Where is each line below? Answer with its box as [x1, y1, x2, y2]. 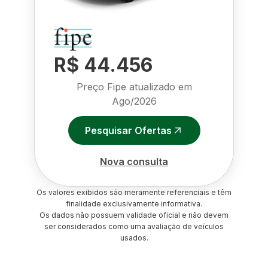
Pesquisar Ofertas [84, 124, 172, 136]
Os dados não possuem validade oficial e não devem [39, 211, 229, 220]
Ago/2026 [111, 95, 157, 107]
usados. [120, 233, 148, 242]
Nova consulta [100, 155, 168, 167]
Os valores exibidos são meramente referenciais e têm [36, 188, 232, 197]
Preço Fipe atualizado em [76, 81, 192, 93]
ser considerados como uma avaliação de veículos [44, 222, 224, 231]
